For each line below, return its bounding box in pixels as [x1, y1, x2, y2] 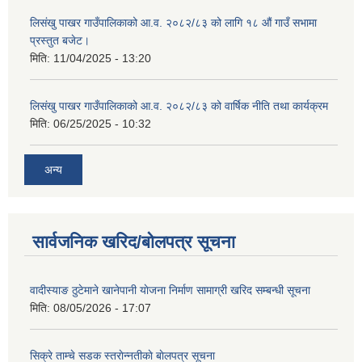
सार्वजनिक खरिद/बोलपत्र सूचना [32, 231, 235, 252]
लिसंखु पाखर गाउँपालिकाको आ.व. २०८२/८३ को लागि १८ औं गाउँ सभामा [30, 16, 317, 30]
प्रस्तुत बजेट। [30, 34, 90, 48]
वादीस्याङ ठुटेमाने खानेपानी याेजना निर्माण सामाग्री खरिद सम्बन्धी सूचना [30, 283, 310, 297]
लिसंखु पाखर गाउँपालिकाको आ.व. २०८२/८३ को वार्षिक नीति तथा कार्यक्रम [30, 99, 328, 113]
